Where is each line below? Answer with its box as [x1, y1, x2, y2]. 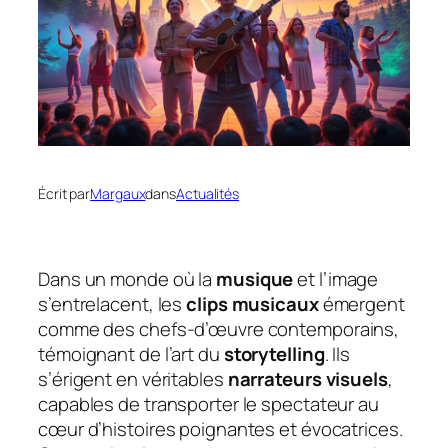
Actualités [176, 184, 240, 204]
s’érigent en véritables [38, 366, 228, 393]
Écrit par [38, 184, 91, 204]
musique [216, 266, 294, 293]
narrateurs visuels [227, 366, 388, 393]
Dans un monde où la [38, 266, 216, 293]
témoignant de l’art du [38, 341, 224, 368]
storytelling [223, 341, 325, 368]
